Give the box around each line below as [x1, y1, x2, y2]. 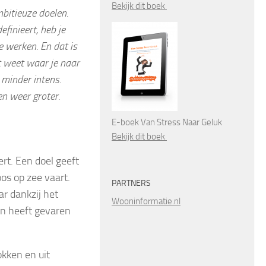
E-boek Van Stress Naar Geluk [112, 116, 222, 128]
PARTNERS [112, 178, 151, 188]
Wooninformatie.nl [112, 195, 180, 207]
